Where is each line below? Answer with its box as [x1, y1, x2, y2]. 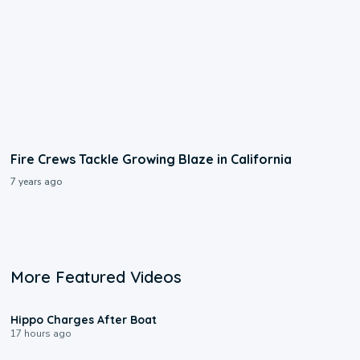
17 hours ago [10, 327, 72, 341]
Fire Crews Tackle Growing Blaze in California [10, 151, 292, 168]
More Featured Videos [10, 267, 182, 288]
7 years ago [10, 175, 63, 189]
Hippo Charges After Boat [10, 313, 157, 328]
